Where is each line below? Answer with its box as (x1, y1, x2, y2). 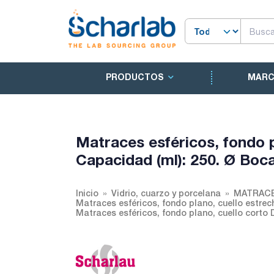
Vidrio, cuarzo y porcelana (111, 188, 221, 198)
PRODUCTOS (105, 72, 164, 83)
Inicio (76, 188, 98, 198)
